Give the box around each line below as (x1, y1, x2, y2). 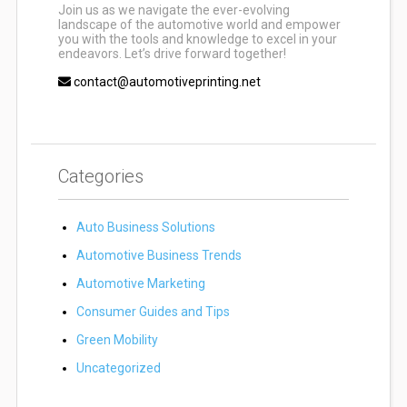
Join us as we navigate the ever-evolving (57, 3, 290, 18)
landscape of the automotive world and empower (57, 17, 341, 33)
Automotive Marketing (75, 276, 205, 292)
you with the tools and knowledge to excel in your (57, 32, 337, 47)
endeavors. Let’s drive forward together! (57, 46, 286, 62)
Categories (57, 165, 144, 188)
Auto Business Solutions (75, 220, 215, 235)
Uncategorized (75, 361, 161, 376)
